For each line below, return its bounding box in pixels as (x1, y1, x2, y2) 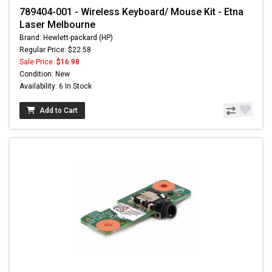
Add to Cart (39, 106, 78, 115)
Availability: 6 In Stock (19, 82, 92, 91)
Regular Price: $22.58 (19, 46, 91, 55)
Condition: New (19, 70, 70, 79)
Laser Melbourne (19, 19, 95, 31)
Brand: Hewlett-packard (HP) (19, 33, 113, 42)
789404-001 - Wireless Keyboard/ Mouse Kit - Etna (19, 6, 243, 18)
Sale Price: (19, 58, 56, 67)
